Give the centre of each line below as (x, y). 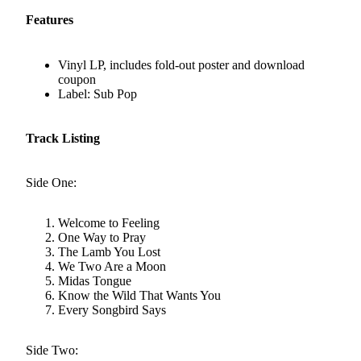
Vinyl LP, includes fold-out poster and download (181, 64)
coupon (77, 79)
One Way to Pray (102, 238)
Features (50, 20)
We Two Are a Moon (112, 267)
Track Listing (63, 138)
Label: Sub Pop (98, 93)
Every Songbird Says (112, 310)
